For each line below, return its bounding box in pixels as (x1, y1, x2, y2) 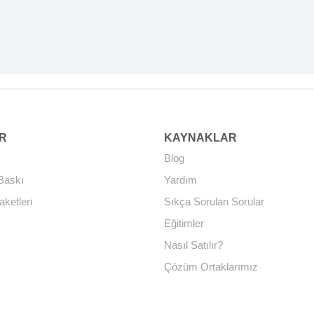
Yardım (163, 174, 197, 186)
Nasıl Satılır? (163, 239, 223, 251)
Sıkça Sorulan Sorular (163, 196, 264, 207)
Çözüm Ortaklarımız (163, 261, 258, 273)
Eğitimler (163, 217, 204, 229)
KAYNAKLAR (163, 132, 237, 144)
